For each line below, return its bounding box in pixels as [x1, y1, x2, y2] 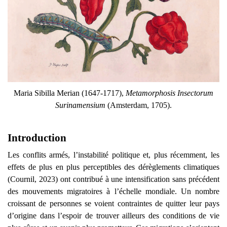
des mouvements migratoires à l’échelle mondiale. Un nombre [8, 187, 219, 196]
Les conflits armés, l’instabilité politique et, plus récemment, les [8, 150, 219, 160]
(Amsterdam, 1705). [105, 101, 172, 110]
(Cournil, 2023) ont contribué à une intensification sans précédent [8, 175, 219, 184]
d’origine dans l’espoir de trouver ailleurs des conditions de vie [8, 211, 219, 220]
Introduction [8, 132, 66, 144]
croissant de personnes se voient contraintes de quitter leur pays [8, 199, 219, 208]
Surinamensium [55, 101, 105, 110]
